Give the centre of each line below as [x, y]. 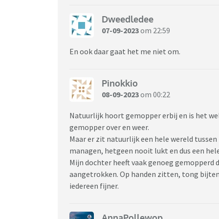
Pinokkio [120, 83]
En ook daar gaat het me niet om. [126, 51]
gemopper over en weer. [110, 127]
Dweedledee [128, 19]
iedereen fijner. [95, 186]
